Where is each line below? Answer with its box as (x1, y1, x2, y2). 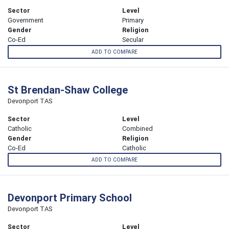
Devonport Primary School (8, 191, 132, 204)
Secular (122, 35, 144, 44)
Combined (122, 124, 153, 133)
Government (8, 16, 43, 25)
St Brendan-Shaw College (8, 83, 128, 96)
